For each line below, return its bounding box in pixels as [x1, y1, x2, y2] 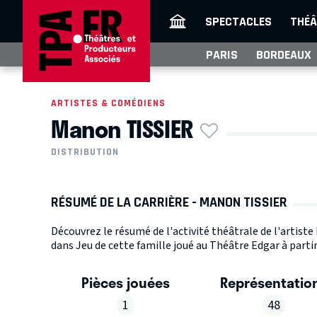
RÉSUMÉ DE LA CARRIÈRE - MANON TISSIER [51, 194, 287, 211]
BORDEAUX [256, 47, 311, 62]
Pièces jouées [81, 272, 170, 294]
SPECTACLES [205, 14, 272, 28]
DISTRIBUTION [51, 146, 119, 158]
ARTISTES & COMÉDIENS [51, 98, 166, 108]
